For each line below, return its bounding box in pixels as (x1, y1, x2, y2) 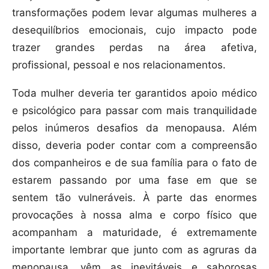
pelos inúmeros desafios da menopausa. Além (12, 122, 257, 134)
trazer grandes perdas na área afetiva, (12, 41, 257, 54)
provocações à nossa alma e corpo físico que (12, 209, 257, 222)
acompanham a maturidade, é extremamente (12, 226, 257, 239)
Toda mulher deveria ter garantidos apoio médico (12, 87, 257, 100)
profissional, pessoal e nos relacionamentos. (12, 59, 226, 71)
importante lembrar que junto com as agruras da (12, 244, 257, 256)
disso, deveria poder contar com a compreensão (12, 139, 257, 152)
